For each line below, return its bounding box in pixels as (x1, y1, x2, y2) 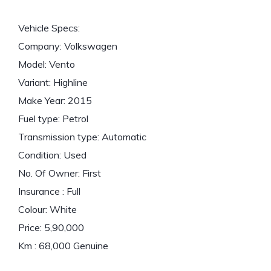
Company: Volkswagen (18, 40, 117, 53)
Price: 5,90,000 (18, 221, 84, 234)
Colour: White (18, 203, 77, 216)
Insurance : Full (18, 185, 80, 198)
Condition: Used (18, 149, 87, 162)
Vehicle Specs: (18, 22, 80, 34)
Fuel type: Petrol (18, 113, 88, 125)
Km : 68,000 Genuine (18, 240, 108, 252)
